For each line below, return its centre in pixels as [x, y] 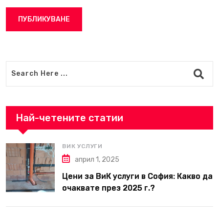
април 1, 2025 [97, 159]
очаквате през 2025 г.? [109, 188]
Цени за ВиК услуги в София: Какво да [137, 176]
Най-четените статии [69, 118]
